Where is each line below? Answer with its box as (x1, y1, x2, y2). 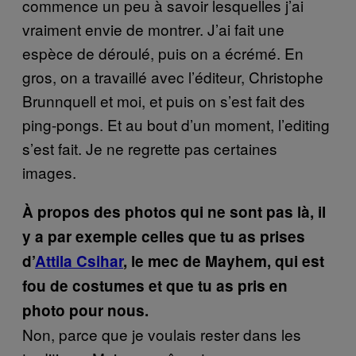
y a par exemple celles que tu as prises (22, 225, 305, 247)
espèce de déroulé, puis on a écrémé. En (22, 41, 304, 64)
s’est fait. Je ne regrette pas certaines (22, 137, 277, 159)
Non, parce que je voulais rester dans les (22, 323, 301, 345)
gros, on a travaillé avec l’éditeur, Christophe (22, 65, 323, 87)
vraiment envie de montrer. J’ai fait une (22, 17, 284, 40)
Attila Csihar (35, 250, 123, 272)
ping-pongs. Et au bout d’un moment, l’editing (22, 113, 330, 135)
